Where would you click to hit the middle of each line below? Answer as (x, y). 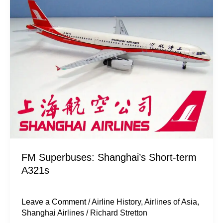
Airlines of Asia (171, 202)
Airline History (116, 202)
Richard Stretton (119, 213)
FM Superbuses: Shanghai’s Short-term (109, 157)
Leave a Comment (54, 202)
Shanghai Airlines (53, 213)
